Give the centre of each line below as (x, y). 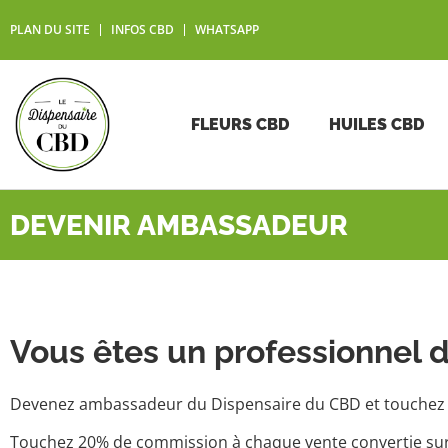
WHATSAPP (227, 29)
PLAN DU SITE (50, 29)
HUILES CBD (376, 124)
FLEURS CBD (239, 124)
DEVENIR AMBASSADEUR (179, 225)
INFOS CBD (142, 29)
